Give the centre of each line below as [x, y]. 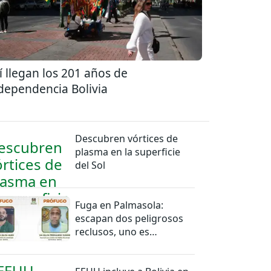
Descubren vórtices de [127, 138]
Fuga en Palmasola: [119, 205]
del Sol [90, 165]
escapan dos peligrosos [129, 218]
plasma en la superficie [128, 152]
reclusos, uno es [113, 231]
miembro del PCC [115, 245]
